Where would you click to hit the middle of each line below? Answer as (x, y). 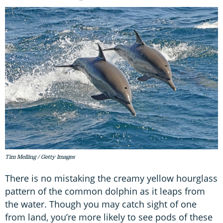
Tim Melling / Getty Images (40, 157)
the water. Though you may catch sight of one (101, 204)
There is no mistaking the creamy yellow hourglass (111, 178)
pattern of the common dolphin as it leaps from (105, 191)
